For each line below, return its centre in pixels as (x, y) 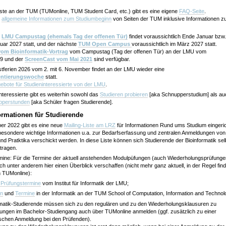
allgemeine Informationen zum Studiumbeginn (56, 18)
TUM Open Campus (105, 44)
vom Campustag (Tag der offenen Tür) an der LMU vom (137, 51)
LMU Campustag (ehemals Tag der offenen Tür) (64, 36)
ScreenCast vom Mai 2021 (58, 59)
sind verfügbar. (111, 59)
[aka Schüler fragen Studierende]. (71, 102)
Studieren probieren (124, 95)
